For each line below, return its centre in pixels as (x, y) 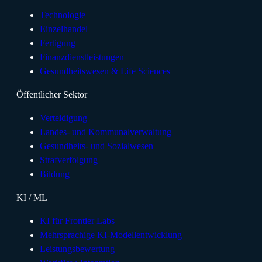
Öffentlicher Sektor (52, 95)
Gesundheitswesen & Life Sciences (105, 71)
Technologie (63, 15)
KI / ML (32, 198)
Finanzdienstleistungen (82, 57)
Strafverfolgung (69, 160)
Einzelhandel (64, 29)
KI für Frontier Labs (77, 221)
